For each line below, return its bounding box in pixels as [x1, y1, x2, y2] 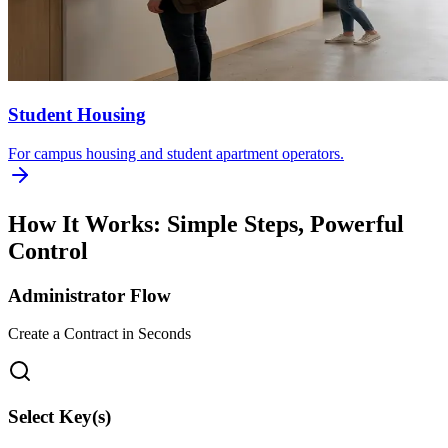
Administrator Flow [8, 284, 171, 306]
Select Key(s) [8, 406, 111, 428]
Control [8, 237, 88, 264]
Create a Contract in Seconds [8, 325, 191, 343]
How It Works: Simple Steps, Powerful [8, 210, 404, 237]
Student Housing [8, 104, 146, 126]
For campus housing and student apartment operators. [8, 144, 344, 162]
